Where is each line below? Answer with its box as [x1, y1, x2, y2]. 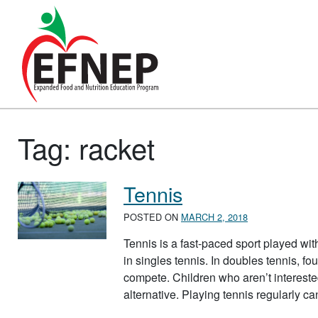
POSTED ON [124, 210, 181, 224]
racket [79, 126, 155, 168]
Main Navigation [11, 50, 155, 79]
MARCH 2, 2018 [181, 210, 248, 224]
